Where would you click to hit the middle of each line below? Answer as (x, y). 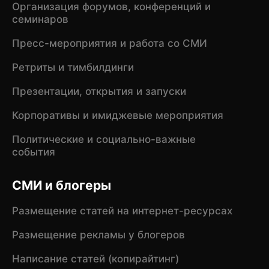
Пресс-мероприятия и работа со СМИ (109, 44)
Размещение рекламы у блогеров (98, 235)
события (33, 152)
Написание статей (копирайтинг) (95, 259)
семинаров (40, 20)
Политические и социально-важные (104, 140)
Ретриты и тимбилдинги (73, 68)
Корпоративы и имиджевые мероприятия (117, 116)
